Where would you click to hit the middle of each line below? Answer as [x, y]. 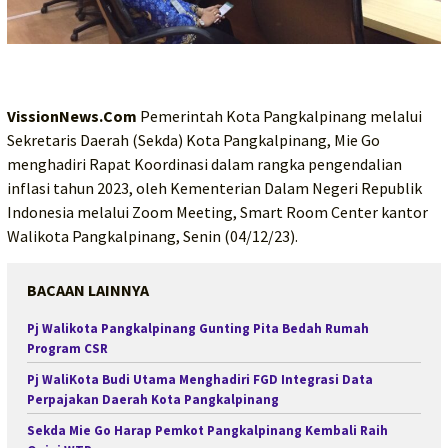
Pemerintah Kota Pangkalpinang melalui [279, 116]
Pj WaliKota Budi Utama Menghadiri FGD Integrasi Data [200, 380]
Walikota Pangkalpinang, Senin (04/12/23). [152, 236]
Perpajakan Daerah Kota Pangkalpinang [153, 400]
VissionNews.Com [72, 116]
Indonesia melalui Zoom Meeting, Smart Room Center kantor [217, 212]
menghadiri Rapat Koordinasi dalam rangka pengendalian [204, 164]
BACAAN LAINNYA [88, 290]
